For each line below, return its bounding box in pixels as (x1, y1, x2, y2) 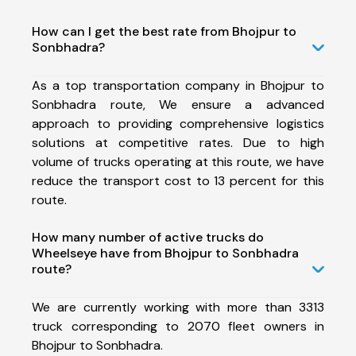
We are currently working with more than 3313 (32, 298, 324, 315)
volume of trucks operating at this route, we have (32, 153, 324, 170)
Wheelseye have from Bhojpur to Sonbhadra (32, 244, 299, 261)
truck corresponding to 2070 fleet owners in (32, 317, 324, 335)
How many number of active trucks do (32, 228, 264, 246)
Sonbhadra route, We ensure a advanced (32, 95, 324, 113)
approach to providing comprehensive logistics (32, 114, 324, 132)
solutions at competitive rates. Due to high (32, 133, 324, 151)
